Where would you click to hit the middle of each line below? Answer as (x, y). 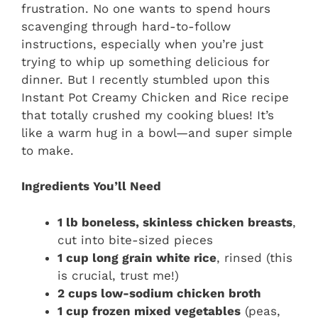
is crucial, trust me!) (118, 275)
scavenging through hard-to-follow (126, 26)
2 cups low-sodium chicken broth (159, 293)
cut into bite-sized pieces (135, 240)
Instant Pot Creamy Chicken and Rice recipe (155, 97)
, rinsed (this (254, 257)
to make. (48, 150)
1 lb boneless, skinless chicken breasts (175, 222)
